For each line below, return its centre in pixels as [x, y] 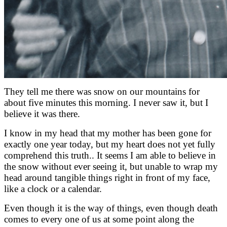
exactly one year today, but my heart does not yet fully [110, 144]
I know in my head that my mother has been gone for [108, 133]
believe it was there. [42, 113]
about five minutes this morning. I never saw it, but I [106, 102]
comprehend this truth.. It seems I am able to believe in [110, 155]
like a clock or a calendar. [54, 188]
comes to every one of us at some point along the [99, 219]
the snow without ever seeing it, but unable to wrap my [111, 166]
